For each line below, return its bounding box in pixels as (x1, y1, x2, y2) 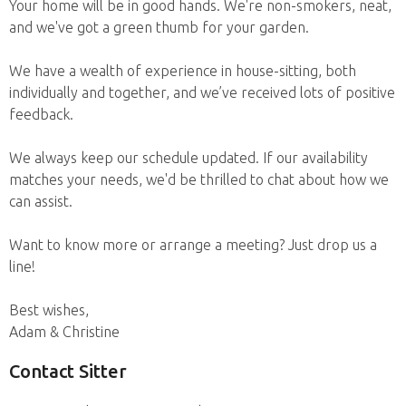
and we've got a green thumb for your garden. (9, 19, 309, 35)
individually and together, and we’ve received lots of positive (9, 84, 395, 101)
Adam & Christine (9, 324, 120, 340)
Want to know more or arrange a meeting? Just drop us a (9, 237, 377, 253)
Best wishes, (9, 302, 89, 318)
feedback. (9, 106, 73, 122)
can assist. (9, 193, 72, 209)
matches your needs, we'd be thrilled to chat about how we (9, 171, 389, 188)
